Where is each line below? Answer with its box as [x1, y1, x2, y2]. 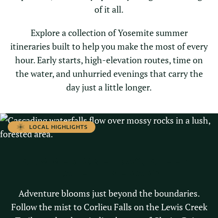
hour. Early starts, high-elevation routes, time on [15, 54, 203, 66]
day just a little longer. [66, 81, 152, 93]
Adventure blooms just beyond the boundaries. [18, 187, 200, 200]
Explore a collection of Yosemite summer [30, 27, 188, 39]
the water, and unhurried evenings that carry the [15, 68, 203, 80]
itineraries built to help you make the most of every [10, 40, 208, 53]
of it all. [94, 3, 124, 16]
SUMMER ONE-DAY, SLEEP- [22, 155, 196, 167]
